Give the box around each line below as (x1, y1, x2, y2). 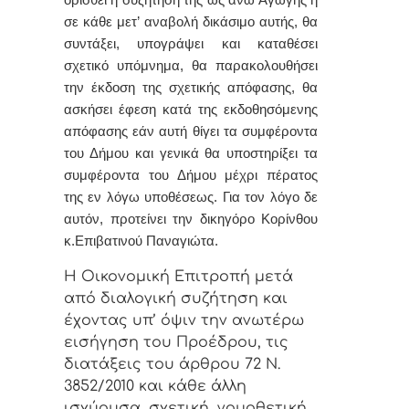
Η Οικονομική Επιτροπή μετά (64, 267, 293, 285)
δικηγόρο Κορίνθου (199, 212, 318, 227)
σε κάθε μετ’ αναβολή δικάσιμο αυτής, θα (64, 15, 318, 30)
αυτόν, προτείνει (64, 212, 166, 227)
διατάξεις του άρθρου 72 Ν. (64, 355, 280, 372)
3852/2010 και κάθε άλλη (64, 377, 246, 394)
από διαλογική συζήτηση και (64, 289, 288, 307)
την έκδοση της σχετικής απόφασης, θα (64, 80, 318, 96)
